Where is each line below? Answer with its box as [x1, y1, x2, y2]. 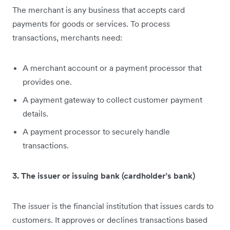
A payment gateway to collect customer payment [23, 94, 202, 105]
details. [23, 108, 48, 119]
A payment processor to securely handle [23, 126, 170, 137]
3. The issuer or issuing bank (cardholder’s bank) [12, 170, 195, 181]
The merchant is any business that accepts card [12, 5, 185, 15]
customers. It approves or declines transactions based [12, 215, 207, 225]
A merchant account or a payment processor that [23, 63, 202, 73]
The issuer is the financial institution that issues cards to [12, 201, 214, 212]
